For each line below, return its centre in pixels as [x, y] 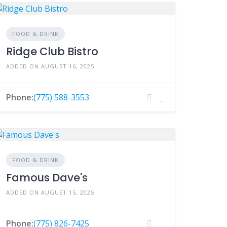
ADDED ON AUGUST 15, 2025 [50, 192]
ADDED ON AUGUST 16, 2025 [50, 66]
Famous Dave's [47, 178]
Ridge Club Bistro [52, 51]
